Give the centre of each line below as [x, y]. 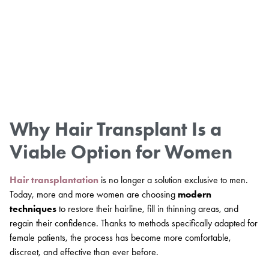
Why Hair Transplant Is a [116, 129]
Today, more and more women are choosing [94, 195]
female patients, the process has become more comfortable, [120, 238]
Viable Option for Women [121, 152]
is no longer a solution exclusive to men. [173, 180]
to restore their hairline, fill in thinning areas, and [147, 209]
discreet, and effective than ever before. [84, 252]
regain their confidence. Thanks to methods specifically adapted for [134, 223]
